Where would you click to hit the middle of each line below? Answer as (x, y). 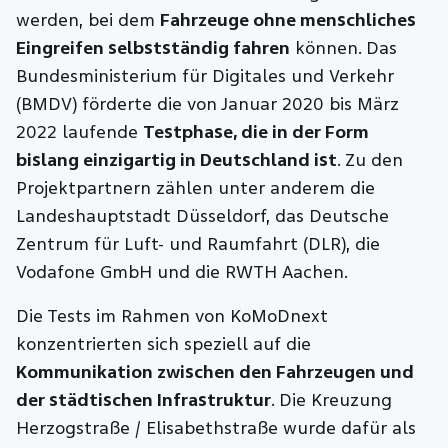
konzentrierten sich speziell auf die (164, 344)
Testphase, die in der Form (256, 132)
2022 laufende (80, 132)
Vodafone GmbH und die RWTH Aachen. (182, 272)
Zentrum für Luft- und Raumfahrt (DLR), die (198, 244)
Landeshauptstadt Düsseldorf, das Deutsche (203, 216)
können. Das (344, 48)
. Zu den (370, 160)
